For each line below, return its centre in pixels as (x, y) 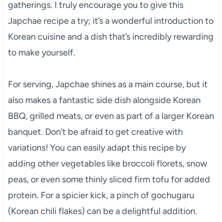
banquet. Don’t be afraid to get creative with (95, 132)
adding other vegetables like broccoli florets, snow (107, 163)
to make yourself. (41, 52)
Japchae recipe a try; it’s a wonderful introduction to (111, 21)
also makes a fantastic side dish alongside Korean (104, 100)
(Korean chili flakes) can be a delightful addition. (102, 211)
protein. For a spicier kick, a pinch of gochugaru (101, 195)
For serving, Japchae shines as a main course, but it (108, 84)
